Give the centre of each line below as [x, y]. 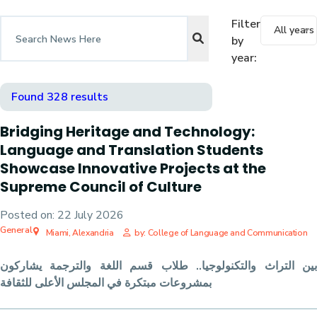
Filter [246, 24]
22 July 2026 [91, 215]
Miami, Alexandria [79, 233]
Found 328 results [60, 97]
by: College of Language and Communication [221, 233]
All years [294, 30]
